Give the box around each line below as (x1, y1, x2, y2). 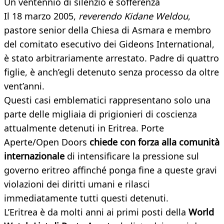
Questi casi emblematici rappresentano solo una (4, 94, 210, 106)
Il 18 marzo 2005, (4, 10, 78, 22)
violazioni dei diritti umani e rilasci (4, 178, 150, 190)
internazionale (4, 150, 64, 162)
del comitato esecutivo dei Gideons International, (4, 38, 214, 50)
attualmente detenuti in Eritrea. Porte (4, 122, 164, 134)
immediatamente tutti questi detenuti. (4, 192, 168, 204)
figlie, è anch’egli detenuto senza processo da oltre (4, 66, 219, 78)
